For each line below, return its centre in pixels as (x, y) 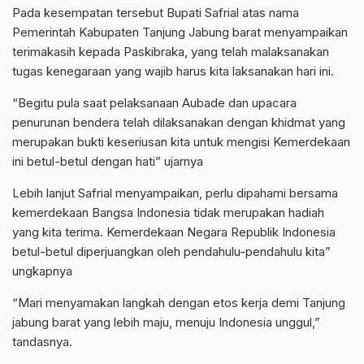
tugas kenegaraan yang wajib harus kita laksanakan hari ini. (173, 71)
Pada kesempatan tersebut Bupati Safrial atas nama (156, 13)
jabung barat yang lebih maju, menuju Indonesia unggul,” (166, 323)
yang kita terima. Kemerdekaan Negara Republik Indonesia (174, 232)
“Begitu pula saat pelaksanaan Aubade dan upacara (154, 103)
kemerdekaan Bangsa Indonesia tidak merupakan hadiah (168, 213)
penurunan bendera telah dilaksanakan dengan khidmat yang (179, 123)
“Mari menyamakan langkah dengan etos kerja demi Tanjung (179, 303)
